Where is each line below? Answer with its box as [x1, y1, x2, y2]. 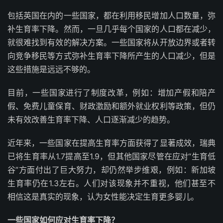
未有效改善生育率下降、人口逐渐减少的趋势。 [7, 114, 175, 124]
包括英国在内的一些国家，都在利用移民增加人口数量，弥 [7, 10, 216, 20]
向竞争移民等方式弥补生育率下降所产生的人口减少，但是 [7, 51, 216, 61]
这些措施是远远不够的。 [7, 64, 95, 74]
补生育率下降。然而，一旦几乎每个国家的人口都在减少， [7, 24, 216, 34]
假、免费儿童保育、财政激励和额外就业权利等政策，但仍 [7, 101, 216, 111]
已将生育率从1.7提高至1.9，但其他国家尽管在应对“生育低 [7, 151, 216, 161]
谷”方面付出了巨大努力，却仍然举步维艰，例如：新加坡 [7, 165, 216, 175]
